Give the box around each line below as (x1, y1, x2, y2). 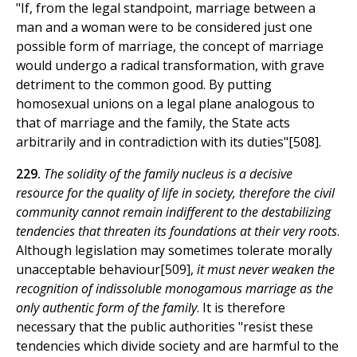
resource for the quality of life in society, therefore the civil (16, 184, 335, 202)
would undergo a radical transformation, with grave (16, 57, 324, 75)
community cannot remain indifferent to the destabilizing (16, 203, 331, 222)
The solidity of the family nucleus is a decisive (44, 165, 292, 183)
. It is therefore (197, 299, 285, 317)
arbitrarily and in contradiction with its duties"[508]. (16, 133, 321, 151)
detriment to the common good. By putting (16, 76, 272, 94)
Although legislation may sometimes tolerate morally (16, 241, 332, 260)
